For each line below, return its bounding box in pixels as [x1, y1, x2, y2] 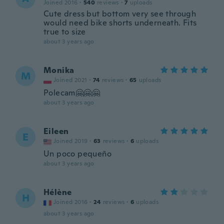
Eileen [43, 126, 69, 136]
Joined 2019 [53, 137, 88, 145]
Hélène [43, 187, 72, 197]
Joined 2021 [53, 76, 87, 84]
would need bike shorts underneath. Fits [43, 17, 197, 28]
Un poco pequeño [43, 148, 111, 159]
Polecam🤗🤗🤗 [43, 87, 100, 98]
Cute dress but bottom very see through [43, 8, 196, 19]
